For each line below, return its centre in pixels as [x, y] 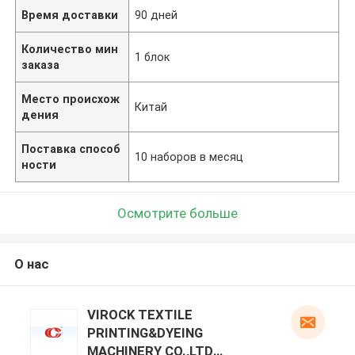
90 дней [157, 15]
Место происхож [71, 99]
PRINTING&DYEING [145, 333]
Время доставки [70, 15]
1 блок [153, 57]
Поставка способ [71, 149]
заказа [41, 65]
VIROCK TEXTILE [139, 315]
